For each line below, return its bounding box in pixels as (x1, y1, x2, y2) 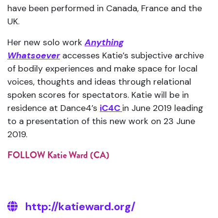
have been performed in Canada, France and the (7, 2, 202, 14)
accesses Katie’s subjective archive (60, 50, 204, 61)
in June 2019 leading (122, 102, 203, 114)
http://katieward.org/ (25, 200, 135, 214)
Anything (85, 36, 124, 48)
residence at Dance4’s (7, 102, 100, 114)
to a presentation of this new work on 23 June (7, 115, 195, 127)
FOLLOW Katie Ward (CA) (7, 148, 109, 162)
